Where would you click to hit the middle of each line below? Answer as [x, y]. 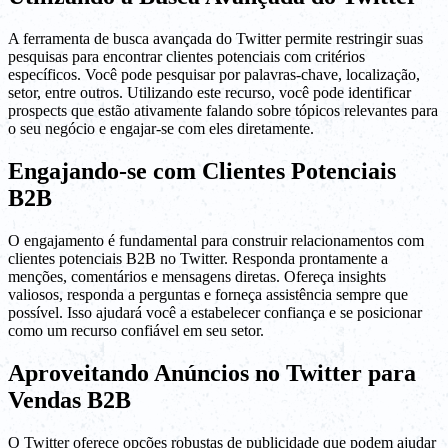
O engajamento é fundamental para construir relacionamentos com [216, 241]
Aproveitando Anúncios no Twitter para [212, 373]
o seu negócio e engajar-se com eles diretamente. [161, 129]
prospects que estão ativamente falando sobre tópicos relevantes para [223, 111]
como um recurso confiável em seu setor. [136, 331]
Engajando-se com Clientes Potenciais [202, 171]
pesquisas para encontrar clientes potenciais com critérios [186, 57]
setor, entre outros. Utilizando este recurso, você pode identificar [209, 93]
